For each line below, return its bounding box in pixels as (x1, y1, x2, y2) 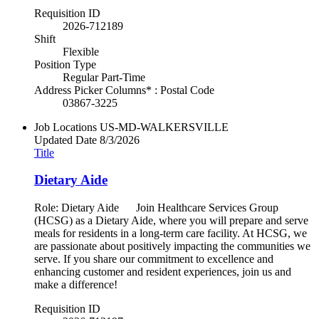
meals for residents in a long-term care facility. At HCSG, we (34, 227, 307, 239)
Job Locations (34, 120, 97, 133)
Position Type (34, 58, 96, 70)
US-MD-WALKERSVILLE (100, 120, 229, 133)
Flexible (63, 45, 99, 58)
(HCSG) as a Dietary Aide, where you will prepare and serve (34, 214, 308, 226)
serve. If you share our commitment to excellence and (34, 253, 273, 265)
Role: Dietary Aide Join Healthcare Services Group (34, 202, 278, 214)
